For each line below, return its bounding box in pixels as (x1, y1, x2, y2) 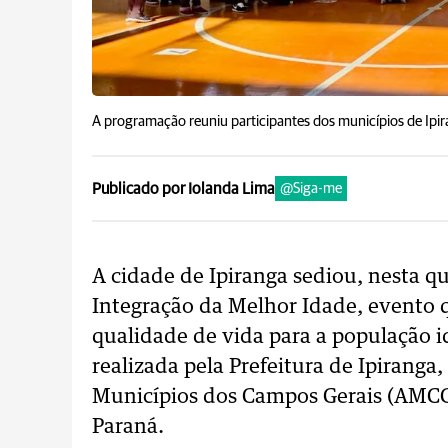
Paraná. (92, 417, 164, 437)
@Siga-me (280, 181, 342, 196)
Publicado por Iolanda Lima (92, 180, 275, 197)
